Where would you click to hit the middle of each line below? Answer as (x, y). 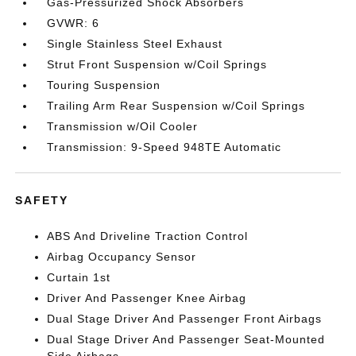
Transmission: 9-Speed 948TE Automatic (164, 147)
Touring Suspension (104, 85)
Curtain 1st (79, 277)
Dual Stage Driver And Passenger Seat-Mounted (186, 339)
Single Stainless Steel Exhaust (135, 43)
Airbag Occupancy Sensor (122, 256)
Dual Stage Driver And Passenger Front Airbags (185, 318)
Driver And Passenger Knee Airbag (147, 298)
